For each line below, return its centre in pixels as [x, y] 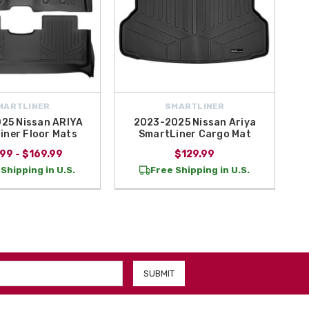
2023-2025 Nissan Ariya [195, 122]
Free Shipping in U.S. [200, 170]
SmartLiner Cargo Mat [195, 134]
